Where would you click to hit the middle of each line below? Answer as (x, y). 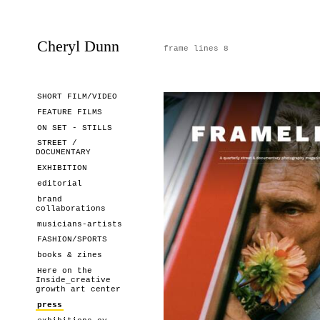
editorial (60, 183)
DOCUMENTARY (63, 152)
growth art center (78, 289)
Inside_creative (73, 280)
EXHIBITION (62, 168)
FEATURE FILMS (70, 112)
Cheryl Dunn (78, 46)
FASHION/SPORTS (72, 240)
